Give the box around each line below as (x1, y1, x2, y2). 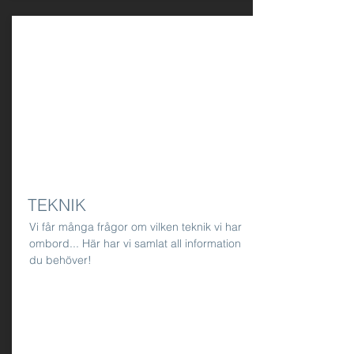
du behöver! (29, 253, 92, 267)
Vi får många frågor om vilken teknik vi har (29, 220, 242, 234)
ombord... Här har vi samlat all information (29, 236, 241, 250)
